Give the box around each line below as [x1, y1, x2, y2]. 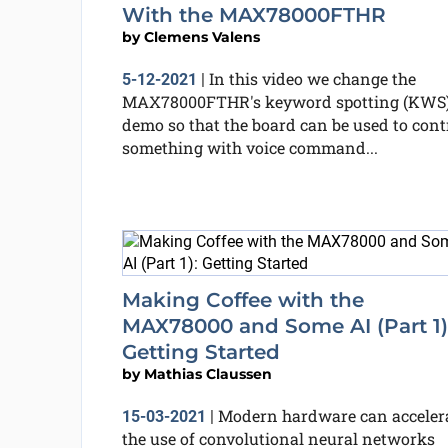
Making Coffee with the [121, 288, 364, 312]
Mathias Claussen [143, 365, 272, 383]
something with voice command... [121, 137, 378, 158]
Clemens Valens [143, 28, 260, 46]
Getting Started [121, 340, 280, 364]
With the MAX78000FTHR [121, 3, 386, 27]
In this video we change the [208, 68, 416, 89]
